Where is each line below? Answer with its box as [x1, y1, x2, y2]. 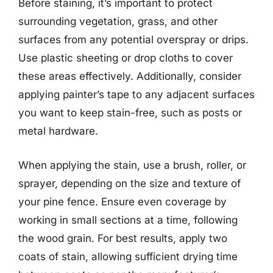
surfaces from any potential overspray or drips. [18, 34, 249, 46]
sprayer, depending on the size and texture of [18, 177, 241, 190]
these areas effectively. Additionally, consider [18, 70, 241, 82]
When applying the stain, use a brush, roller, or [18, 158, 246, 171]
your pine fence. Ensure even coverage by [18, 195, 227, 208]
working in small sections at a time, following [18, 213, 238, 226]
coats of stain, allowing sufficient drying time [18, 250, 238, 263]
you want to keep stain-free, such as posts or [18, 107, 242, 119]
